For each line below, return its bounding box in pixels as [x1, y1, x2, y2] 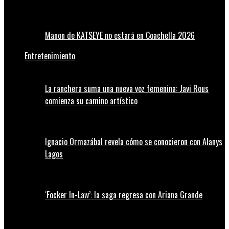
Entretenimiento [25, 50, 75, 62]
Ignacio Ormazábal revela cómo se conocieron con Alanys [45, 135, 222, 148]
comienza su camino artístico [45, 95, 138, 107]
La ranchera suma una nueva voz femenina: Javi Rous [45, 82, 209, 95]
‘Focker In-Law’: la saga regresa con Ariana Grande [45, 189, 202, 201]
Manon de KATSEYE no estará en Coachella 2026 [45, 29, 195, 42]
